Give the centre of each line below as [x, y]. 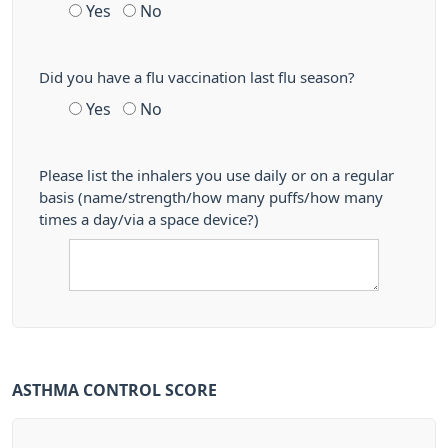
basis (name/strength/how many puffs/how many [211, 197]
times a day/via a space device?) [149, 219]
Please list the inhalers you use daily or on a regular [216, 175]
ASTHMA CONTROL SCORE [114, 390]
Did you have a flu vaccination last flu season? [197, 77]
